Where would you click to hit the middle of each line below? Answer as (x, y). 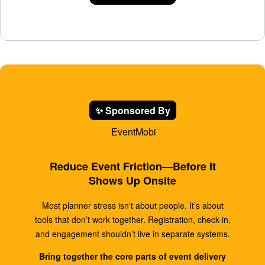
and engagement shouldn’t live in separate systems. (132, 234)
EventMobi (132, 132)
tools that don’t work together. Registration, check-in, (132, 219)
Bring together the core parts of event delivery (132, 256)
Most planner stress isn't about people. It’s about (132, 205)
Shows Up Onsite (132, 180)
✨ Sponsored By (132, 110)
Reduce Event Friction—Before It (132, 166)
